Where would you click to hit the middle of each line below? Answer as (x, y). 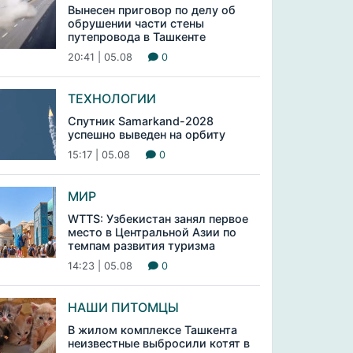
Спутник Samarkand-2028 (140, 121)
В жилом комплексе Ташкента (152, 330)
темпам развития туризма (141, 245)
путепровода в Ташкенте (136, 37)
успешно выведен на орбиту (146, 134)
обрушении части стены (136, 23)
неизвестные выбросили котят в (158, 343)
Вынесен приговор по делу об (151, 10)
